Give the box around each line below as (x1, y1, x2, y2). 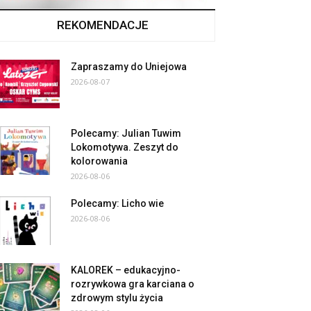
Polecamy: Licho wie (71, 198, 164, 209)
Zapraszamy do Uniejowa (71, 61, 187, 72)
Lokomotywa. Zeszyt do (71, 142, 178, 153)
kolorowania (71, 155, 128, 167)
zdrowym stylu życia (71, 292, 163, 303)
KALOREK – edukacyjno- (71, 264, 180, 276)
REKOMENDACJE (57, 18, 149, 32)
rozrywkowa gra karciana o (71, 278, 194, 289)
